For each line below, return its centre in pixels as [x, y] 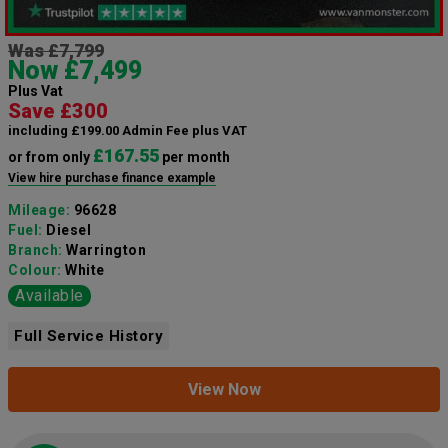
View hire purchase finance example [112, 177]
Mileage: [41, 209]
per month [194, 156]
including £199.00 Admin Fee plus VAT [127, 130]
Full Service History [88, 335]
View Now [224, 389]
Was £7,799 [56, 50]
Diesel [68, 229]
